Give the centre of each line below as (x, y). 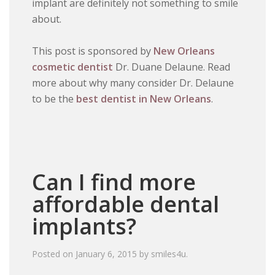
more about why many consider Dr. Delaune (133, 83)
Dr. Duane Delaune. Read (172, 67)
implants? (84, 226)
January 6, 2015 (107, 254)
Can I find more (114, 182)
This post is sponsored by (93, 51)
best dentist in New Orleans (144, 99)
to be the (54, 99)
